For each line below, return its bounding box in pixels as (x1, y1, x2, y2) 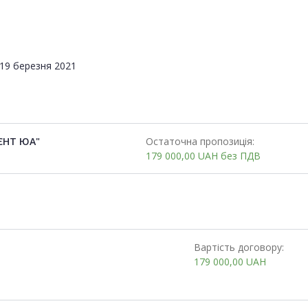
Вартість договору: (194, 240, 284, 254)
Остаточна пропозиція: (145, 134, 254, 148)
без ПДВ (220, 148, 261, 162)
